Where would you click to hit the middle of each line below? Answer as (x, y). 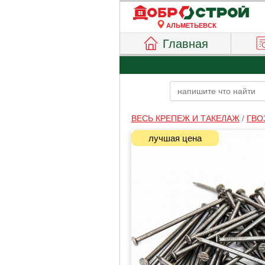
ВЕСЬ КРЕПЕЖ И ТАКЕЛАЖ (185, 118)
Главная (186, 44)
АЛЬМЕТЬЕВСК (191, 25)
